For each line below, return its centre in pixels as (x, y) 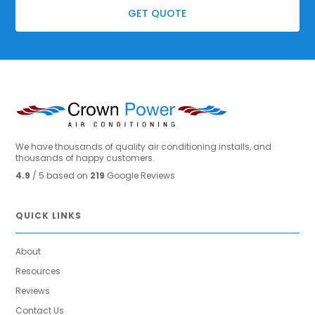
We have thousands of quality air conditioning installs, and (144, 146)
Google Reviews (141, 175)
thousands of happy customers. (85, 157)
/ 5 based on (62, 175)
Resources (38, 271)
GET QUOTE (157, 14)
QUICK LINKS (49, 215)
